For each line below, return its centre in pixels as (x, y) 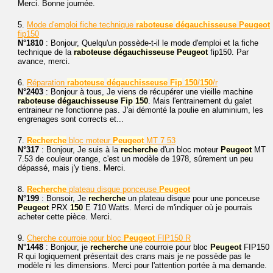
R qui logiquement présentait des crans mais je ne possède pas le (134, 256)
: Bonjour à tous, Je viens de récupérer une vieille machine (148, 92)
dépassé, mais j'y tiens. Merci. (72, 168)
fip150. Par (228, 52)
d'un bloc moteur (189, 150)
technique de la (46, 52)
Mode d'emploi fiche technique (81, 25)
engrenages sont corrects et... (71, 119)
